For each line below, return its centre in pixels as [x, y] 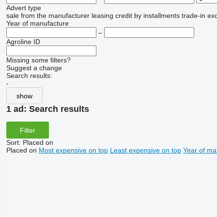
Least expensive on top [145, 150]
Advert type [23, 8]
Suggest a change [34, 68]
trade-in [193, 16]
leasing [102, 16]
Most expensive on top [73, 150]
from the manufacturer [55, 16]
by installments [157, 16]
